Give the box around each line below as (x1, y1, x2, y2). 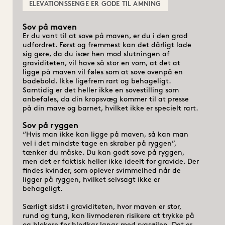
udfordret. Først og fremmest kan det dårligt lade (22, 41, 191, 49)
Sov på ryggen (22, 122, 78, 130)
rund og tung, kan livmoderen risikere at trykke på (22, 212, 194, 220)
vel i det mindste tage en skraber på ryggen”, (22, 140, 176, 148)
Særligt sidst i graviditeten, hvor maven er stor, (22, 203, 181, 211)
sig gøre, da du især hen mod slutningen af (22, 50, 170, 58)
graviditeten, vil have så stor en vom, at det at (22, 59, 180, 67)
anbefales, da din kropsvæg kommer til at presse (22, 95, 189, 103)
